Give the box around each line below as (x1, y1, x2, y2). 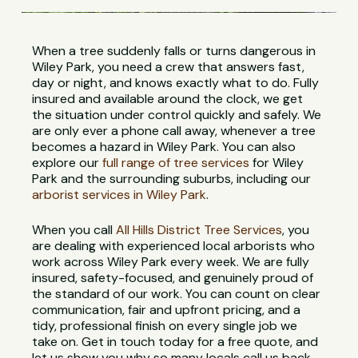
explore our (32, 154, 103, 172)
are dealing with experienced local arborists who (32, 237, 316, 255)
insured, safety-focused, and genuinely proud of (32, 269, 314, 287)
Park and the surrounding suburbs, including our (32, 170, 312, 188)
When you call (32, 221, 117, 239)
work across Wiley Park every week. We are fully (32, 253, 310, 271)
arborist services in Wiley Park (32, 186, 207, 204)
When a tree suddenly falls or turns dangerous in (32, 42, 316, 60)
